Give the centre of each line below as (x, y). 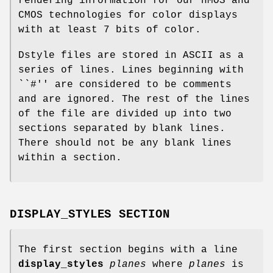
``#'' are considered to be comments (125, 84)
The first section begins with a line (128, 250)
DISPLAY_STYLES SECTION (90, 214)
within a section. (70, 158)
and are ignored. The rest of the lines (134, 99)
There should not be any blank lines (125, 143)
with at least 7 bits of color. (110, 30)
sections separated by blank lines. (122, 128)
